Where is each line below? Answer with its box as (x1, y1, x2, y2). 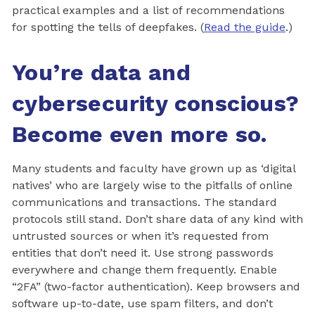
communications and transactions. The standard (12, 195, 277, 209)
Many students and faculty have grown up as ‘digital (12, 161, 295, 175)
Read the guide (204, 20, 285, 34)
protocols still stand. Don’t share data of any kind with (12, 212, 303, 226)
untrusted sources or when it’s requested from (12, 229, 269, 243)
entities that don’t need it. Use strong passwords (12, 245, 274, 259)
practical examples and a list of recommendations (12, 3, 285, 17)
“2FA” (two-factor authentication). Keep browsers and (12, 279, 300, 293)
